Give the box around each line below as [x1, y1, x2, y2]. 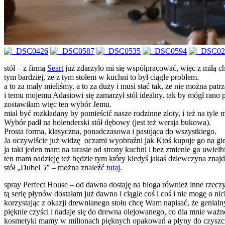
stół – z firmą [4, 63, 47, 72]
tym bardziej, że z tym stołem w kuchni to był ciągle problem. [4, 72, 199, 81]
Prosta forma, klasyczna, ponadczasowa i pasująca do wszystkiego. [4, 127, 218, 136]
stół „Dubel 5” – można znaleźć [4, 163, 106, 172]
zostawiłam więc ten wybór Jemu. [4, 99, 111, 108]
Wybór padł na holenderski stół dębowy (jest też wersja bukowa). [4, 118, 211, 127]
